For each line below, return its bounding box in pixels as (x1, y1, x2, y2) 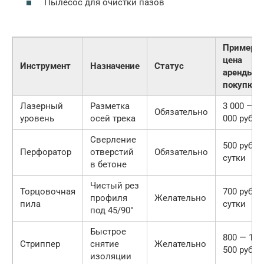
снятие (90, 239, 119, 250)
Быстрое (90, 226, 126, 237)
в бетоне (90, 159, 127, 170)
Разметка (90, 101, 130, 112)
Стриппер (20, 239, 60, 250)
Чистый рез (90, 180, 139, 192)
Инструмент (20, 61, 71, 72)
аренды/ (223, 67, 258, 78)
